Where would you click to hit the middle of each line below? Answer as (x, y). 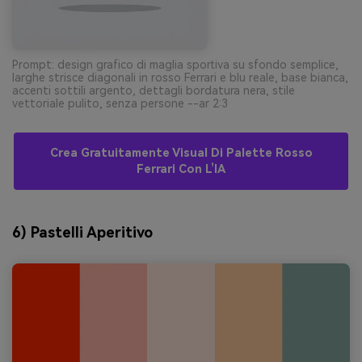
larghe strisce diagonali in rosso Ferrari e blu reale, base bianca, (180, 77)
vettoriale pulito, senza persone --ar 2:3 (120, 103)
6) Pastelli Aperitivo (82, 233)
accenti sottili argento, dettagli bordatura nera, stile (154, 90)
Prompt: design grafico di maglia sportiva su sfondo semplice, (175, 64)
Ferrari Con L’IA (181, 169)
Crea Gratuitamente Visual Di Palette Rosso (181, 153)
